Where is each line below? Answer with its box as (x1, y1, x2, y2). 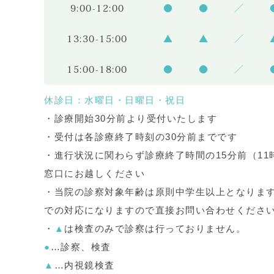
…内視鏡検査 (54, 260, 115, 270)
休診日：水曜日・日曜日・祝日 (44, 95, 185, 105)
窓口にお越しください (44, 168, 145, 179)
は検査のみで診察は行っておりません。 (64, 223, 246, 234)
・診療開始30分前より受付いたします (44, 113, 217, 124)
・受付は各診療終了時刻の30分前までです (44, 131, 237, 142)
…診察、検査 (50, 242, 111, 252)
